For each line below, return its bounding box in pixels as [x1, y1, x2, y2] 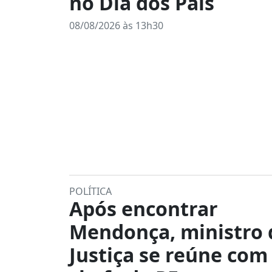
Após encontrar [69, 195, 218, 222]
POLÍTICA [69, 185, 112, 198]
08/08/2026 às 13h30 [69, 19, 163, 32]
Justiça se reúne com [69, 242, 268, 268]
